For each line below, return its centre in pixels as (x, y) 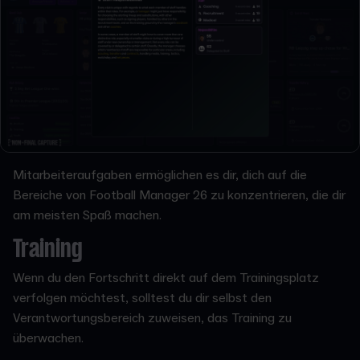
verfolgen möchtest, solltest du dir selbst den (142, 298)
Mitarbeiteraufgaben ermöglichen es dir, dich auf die (160, 175)
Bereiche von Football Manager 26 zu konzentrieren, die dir (179, 195)
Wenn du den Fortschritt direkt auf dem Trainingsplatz (166, 278)
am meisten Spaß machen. (87, 215)
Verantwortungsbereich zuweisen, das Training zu (152, 318)
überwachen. (48, 338)
